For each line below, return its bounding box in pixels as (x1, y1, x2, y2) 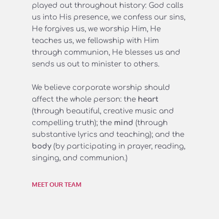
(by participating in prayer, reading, (53, 142, 185, 151)
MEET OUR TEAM (32, 180, 82, 188)
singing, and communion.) (32, 153, 128, 162)
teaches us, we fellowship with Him (32, 36, 159, 45)
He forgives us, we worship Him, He (32, 24, 161, 33)
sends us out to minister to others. (32, 60, 159, 68)
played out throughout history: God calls (32, 1, 183, 10)
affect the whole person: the (32, 95, 138, 104)
